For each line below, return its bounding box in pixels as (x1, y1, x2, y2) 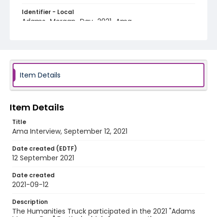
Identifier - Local (22, 8, 74, 16)
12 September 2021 (12, 153, 74, 163)
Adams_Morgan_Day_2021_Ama (22, 16, 132, 26)
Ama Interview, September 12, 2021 (12, 126, 127, 136)
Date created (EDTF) (12, 144, 77, 153)
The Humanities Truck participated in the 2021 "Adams (12, 206, 195, 216)
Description (12, 198, 48, 206)
